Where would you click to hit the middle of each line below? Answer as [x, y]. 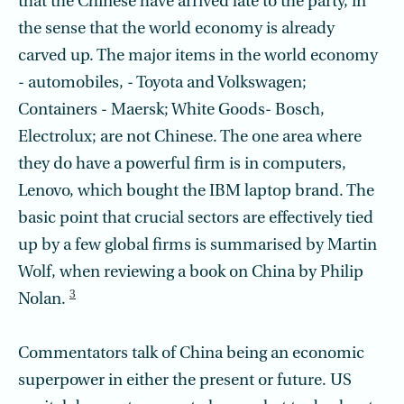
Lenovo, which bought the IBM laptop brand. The [196, 192]
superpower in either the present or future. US [185, 381]
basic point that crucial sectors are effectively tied [196, 219]
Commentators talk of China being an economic [191, 354]
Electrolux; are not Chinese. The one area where [190, 138]
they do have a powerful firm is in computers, [182, 165]
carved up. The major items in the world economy [198, 56]
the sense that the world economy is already [176, 29]
